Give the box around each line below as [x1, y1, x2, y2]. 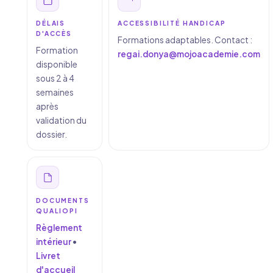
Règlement [36, 222, 82, 233]
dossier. [36, 129, 67, 140]
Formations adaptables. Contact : [118, 35, 252, 45]
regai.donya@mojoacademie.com [118, 49, 260, 59]
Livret [36, 250, 60, 261]
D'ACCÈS [36, 29, 72, 37]
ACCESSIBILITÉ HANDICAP [118, 19, 226, 27]
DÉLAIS [36, 19, 66, 27]
